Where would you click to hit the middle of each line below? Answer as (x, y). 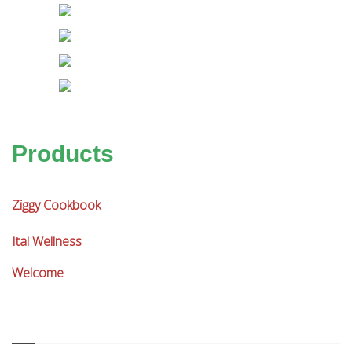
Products (63, 154)
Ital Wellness (47, 242)
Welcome (38, 273)
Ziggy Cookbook (56, 205)
